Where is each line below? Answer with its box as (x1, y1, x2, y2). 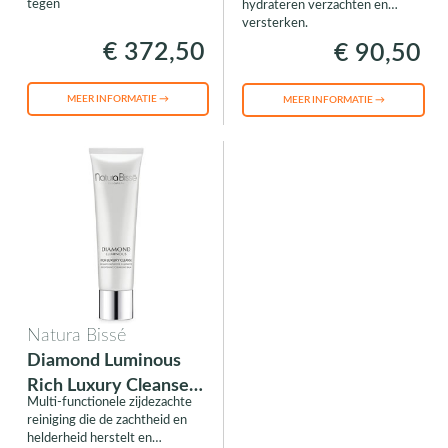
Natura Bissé (26, 326, 126, 345)
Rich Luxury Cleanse (26, 376, 189, 395)
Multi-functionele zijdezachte (26, 395, 192, 409)
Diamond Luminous (26, 351, 181, 370)
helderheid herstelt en (26, 431, 152, 445)
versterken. (241, 16, 308, 30)
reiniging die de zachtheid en (26, 413, 187, 427)
